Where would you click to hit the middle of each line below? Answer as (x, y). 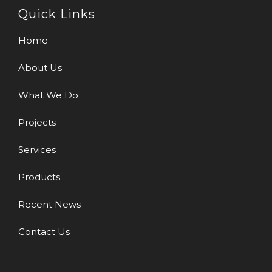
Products (39, 177)
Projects (37, 123)
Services (37, 150)
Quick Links (57, 14)
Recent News (49, 205)
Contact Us (44, 232)
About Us (40, 68)
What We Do (48, 95)
